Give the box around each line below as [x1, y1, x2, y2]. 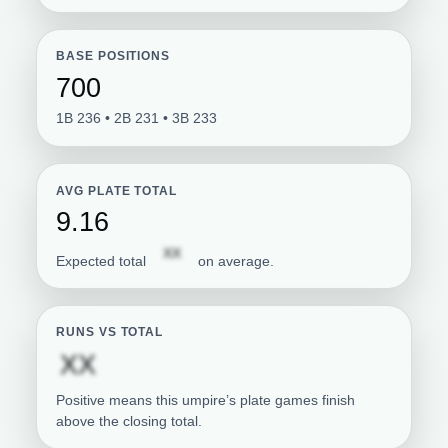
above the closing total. [56, 413, 203, 429]
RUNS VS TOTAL [56, 326, 164, 339]
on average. [198, 252, 275, 269]
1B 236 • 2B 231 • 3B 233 [56, 110, 218, 127]
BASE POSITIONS [56, 50, 171, 63]
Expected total [56, 252, 151, 269]
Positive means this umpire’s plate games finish [56, 392, 356, 408]
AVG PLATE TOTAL [56, 184, 178, 197]
